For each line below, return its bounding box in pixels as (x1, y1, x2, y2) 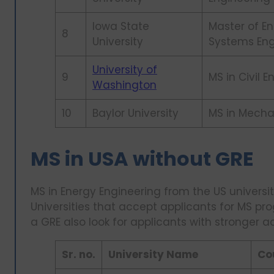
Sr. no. (62, 246, 95, 262)
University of (92, 62, 157, 78)
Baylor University (92, 106, 179, 121)
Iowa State (92, 19, 149, 34)
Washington (92, 78, 157, 93)
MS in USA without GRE (31, 144, 254, 172)
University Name (108, 246, 201, 262)
